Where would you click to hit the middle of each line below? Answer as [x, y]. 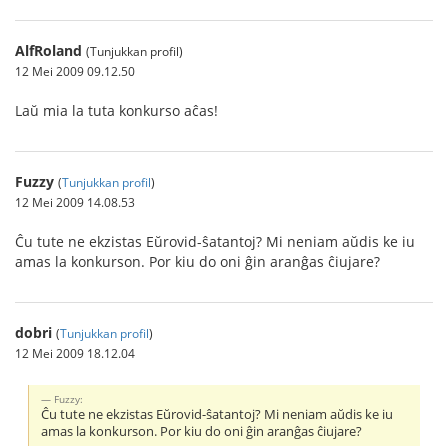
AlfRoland [48, 50]
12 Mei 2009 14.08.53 [75, 201]
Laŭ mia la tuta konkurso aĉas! [116, 110]
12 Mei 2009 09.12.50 [75, 70]
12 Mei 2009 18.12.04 [75, 352]
